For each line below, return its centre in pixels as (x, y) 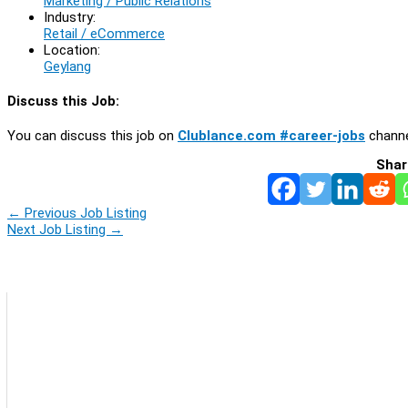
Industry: (70, 17)
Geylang (67, 66)
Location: (72, 50)
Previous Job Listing (84, 213)
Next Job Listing (58, 229)
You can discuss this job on (92, 135)
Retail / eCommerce (104, 33)
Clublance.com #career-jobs (271, 135)
